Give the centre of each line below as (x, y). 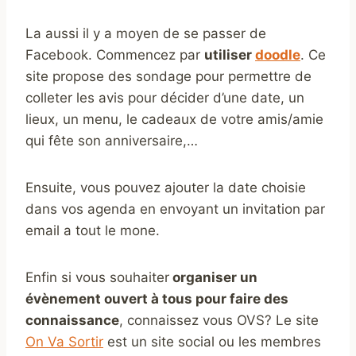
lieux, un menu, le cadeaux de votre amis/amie (174, 119)
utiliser (230, 54)
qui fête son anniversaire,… (112, 140)
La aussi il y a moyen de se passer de (146, 33)
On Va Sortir (64, 341)
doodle (278, 54)
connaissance (72, 320)
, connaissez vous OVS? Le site (219, 320)
